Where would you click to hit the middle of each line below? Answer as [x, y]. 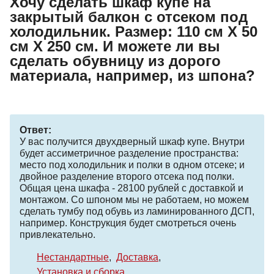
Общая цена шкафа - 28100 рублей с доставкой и [131, 188]
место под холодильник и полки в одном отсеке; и [132, 165]
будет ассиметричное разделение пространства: [129, 154]
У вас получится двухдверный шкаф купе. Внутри [132, 142]
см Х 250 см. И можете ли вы [115, 46]
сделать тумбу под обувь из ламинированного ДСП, [137, 212]
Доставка [137, 257]
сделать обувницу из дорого [115, 61]
